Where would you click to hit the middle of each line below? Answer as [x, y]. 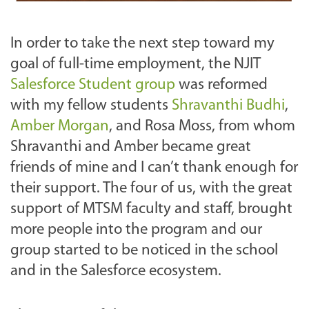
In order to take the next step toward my [142, 44]
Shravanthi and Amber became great [131, 148]
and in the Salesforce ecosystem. [118, 272]
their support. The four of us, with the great [151, 189]
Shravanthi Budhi [228, 106]
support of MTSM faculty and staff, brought [151, 210]
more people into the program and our [136, 230]
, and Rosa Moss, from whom [202, 127]
